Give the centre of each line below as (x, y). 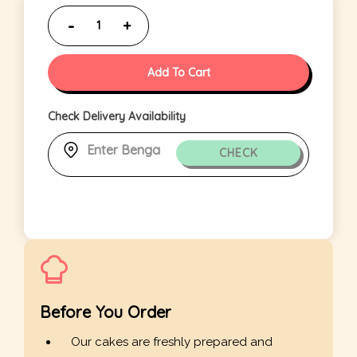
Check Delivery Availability (117, 117)
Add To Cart (178, 73)
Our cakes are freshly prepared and (172, 342)
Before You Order (106, 312)
